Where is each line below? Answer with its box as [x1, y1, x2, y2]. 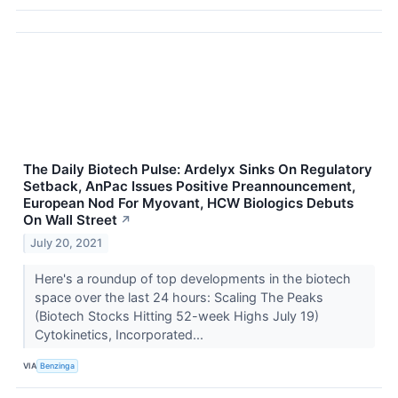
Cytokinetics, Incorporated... [34, 326, 207, 342]
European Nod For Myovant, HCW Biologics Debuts [23, 195, 354, 212]
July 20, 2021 [30, 235, 103, 250]
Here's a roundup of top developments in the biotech [34, 270, 351, 286]
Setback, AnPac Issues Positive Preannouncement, [23, 178, 355, 195]
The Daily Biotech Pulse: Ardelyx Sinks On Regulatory [23, 161, 372, 179]
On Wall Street [23, 211, 117, 229]
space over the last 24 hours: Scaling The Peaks [34, 289, 323, 305]
